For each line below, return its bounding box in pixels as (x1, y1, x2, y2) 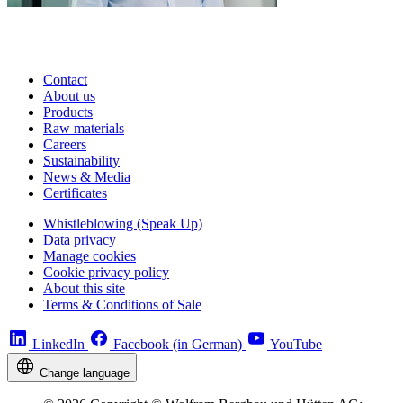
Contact (43, 71, 87, 87)
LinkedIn (32, 336, 85, 352)
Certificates (43, 184, 107, 201)
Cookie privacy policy (43, 264, 169, 280)
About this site (43, 280, 125, 296)
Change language (40, 365, 130, 380)
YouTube (270, 336, 322, 352)
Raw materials (43, 120, 124, 136)
